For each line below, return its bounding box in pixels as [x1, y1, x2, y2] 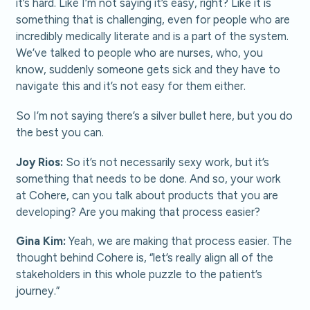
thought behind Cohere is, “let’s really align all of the [16, 250, 274, 265]
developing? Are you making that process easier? [16, 204, 261, 219]
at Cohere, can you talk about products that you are [16, 188, 279, 202]
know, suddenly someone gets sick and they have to [16, 62, 281, 77]
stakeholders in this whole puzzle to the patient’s [16, 267, 263, 282]
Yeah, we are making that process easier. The [66, 234, 293, 248]
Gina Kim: [16, 234, 66, 248]
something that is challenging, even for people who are [16, 12, 291, 27]
